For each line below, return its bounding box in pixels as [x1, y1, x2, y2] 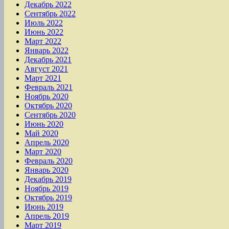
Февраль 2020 [25, 156, 73, 166]
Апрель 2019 [25, 212, 69, 221]
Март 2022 [25, 37, 61, 46]
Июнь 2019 [25, 202, 63, 212]
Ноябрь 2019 [25, 184, 68, 193]
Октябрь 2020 [25, 101, 72, 110]
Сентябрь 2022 [25, 9, 76, 18]
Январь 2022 [25, 46, 68, 55]
